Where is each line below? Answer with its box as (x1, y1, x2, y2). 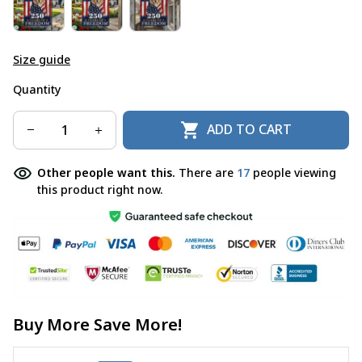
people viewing (250, 164, 336, 180)
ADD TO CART (207, 120, 293, 139)
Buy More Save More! (13, 313, 182, 335)
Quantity (13, 81, 61, 97)
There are (179, 164, 237, 180)
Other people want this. (37, 164, 179, 180)
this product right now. (37, 181, 162, 197)
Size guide (13, 51, 70, 67)
